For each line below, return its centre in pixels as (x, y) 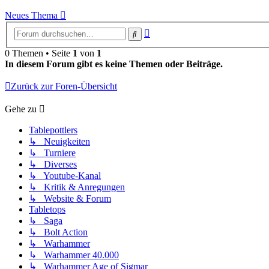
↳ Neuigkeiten (59, 141)
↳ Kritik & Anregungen (77, 187)
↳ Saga (46, 220)
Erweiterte (169, 31)
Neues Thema (31, 16)
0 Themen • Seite (39, 53)
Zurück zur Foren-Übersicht (64, 86)
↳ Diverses (53, 164)
